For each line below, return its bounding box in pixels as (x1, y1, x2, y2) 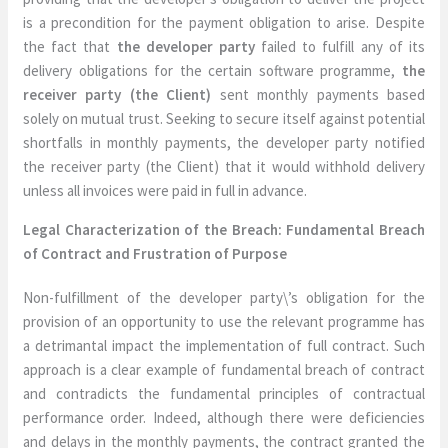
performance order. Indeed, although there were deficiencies (23, 408, 425, 427)
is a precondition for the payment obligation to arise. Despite (23, 13, 425, 32)
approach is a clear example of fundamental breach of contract (23, 360, 425, 379)
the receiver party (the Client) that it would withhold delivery (23, 157, 425, 176)
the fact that (23, 37, 117, 56)
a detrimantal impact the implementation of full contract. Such (23, 336, 425, 355)
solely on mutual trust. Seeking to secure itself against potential (23, 109, 425, 128)
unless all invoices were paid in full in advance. (23, 181, 308, 200)
